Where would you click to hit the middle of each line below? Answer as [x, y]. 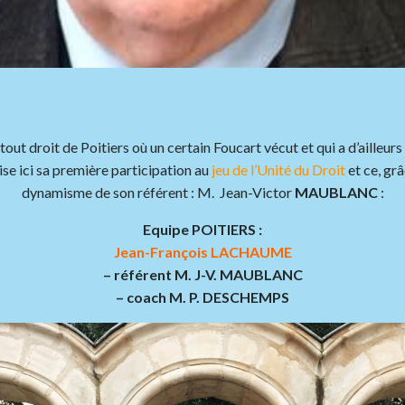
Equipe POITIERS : [202, 229]
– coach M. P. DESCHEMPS [202, 297]
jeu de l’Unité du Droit [278, 170]
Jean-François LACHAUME [202, 252]
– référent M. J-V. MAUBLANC [202, 274]
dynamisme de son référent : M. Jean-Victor [158, 192]
